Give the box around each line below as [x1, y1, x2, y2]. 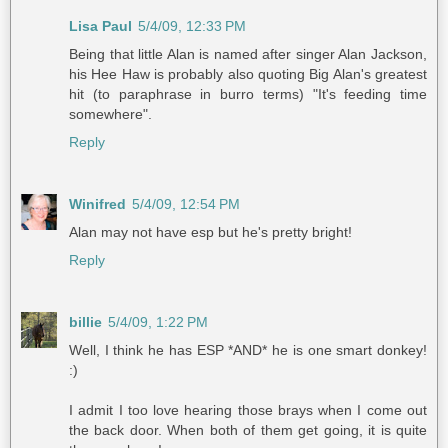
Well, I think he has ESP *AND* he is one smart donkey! [69, 342, 427, 359]
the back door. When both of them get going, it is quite [69, 422, 427, 439]
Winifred [69, 196, 126, 213]
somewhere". [69, 106, 152, 123]
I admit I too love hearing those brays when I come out [69, 402, 427, 419]
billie [69, 314, 102, 331]
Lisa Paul [69, 18, 132, 35]
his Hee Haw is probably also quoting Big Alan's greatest [69, 66, 427, 83]
